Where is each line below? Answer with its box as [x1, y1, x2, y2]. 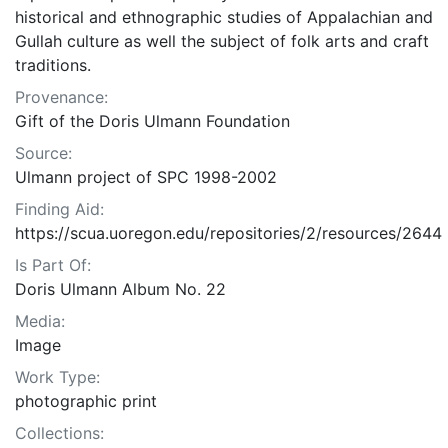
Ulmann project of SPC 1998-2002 [15, 167, 277, 188]
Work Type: [15, 367, 100, 388]
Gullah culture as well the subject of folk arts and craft [15, 31, 429, 52]
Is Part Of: [15, 255, 91, 276]
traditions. [15, 55, 91, 76]
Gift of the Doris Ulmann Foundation [15, 111, 290, 132]
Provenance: [15, 87, 108, 108]
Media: [15, 311, 65, 332]
